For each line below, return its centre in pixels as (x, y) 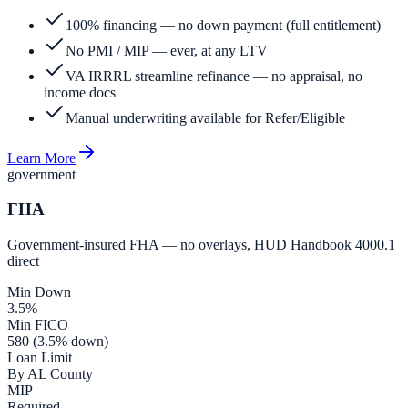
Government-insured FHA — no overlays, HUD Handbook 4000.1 (201, 245)
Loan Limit (40, 358)
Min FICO (38, 325)
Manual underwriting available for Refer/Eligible (205, 117)
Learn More (41, 158)
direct (23, 261)
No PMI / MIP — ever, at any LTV (167, 50)
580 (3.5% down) (58, 342)
